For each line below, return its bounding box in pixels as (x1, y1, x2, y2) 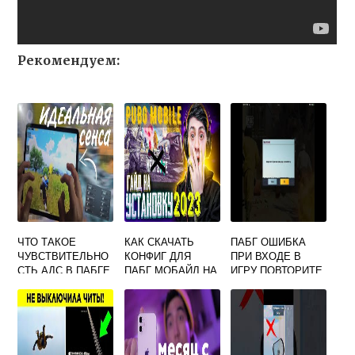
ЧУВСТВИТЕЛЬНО (17, 248, 109, 263)
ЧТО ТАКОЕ (17, 234, 77, 249)
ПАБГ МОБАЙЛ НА (124, 262, 217, 277)
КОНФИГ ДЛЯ (124, 248, 191, 263)
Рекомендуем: (17, 52, 120, 68)
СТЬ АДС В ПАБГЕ (17, 262, 111, 277)
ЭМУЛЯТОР (124, 277, 181, 292)
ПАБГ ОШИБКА (231, 234, 307, 249)
